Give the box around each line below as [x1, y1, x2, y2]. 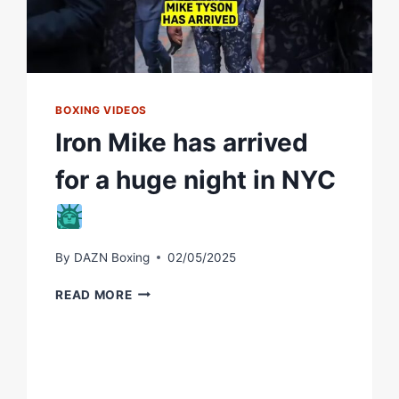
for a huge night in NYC [55, 165, 337, 196]
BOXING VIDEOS [55, 103, 148, 118]
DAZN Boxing [73, 249, 150, 265]
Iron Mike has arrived [55, 127, 309, 159]
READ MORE [55, 287, 133, 302]
